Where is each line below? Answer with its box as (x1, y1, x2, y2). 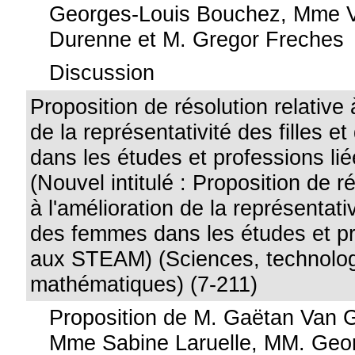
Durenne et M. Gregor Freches (49, 27, 345, 52)
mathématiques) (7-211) (30, 272, 258, 296)
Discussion (49, 60, 155, 85)
